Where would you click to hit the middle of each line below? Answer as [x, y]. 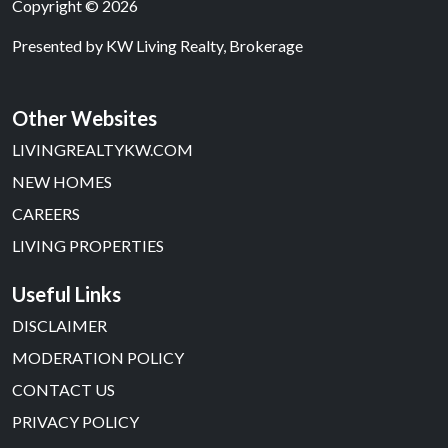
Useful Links [66, 293]
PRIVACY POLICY [75, 421]
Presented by [59, 45]
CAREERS [46, 213]
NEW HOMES [62, 181]
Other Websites [84, 117]
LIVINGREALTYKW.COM [102, 149]
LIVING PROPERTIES [88, 245]
